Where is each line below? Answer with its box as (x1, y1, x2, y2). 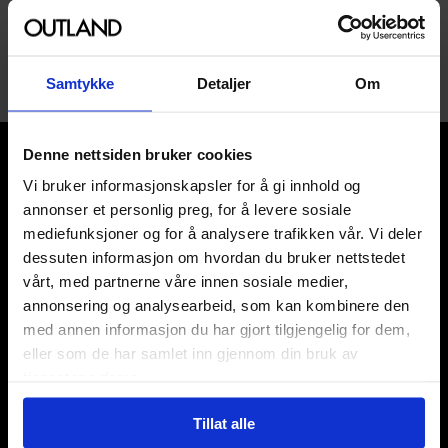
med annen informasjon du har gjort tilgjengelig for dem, (23, 320, 410, 338)
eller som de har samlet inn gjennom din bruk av (23, 344, 359, 362)
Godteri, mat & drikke (11, 333, 160, 354)
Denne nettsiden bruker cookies (23, 145, 253, 162)
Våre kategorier (11, 250, 157, 276)
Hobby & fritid (11, 356, 107, 377)
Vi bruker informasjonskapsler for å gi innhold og (23, 176, 361, 194)
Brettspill (11, 287, 71, 308)
